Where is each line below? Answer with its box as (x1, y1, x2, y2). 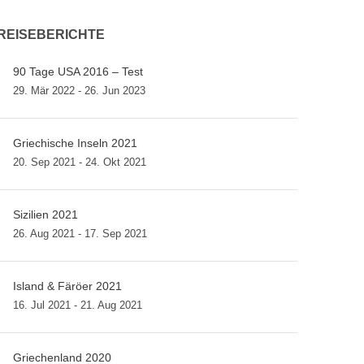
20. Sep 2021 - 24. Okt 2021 (13, 156, 146, 168)
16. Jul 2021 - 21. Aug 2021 (13, 299, 142, 311)
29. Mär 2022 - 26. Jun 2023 (13, 84, 145, 97)
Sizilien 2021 (13, 208, 78, 221)
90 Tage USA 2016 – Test (13, 65, 143, 78)
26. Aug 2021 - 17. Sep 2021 (13, 227, 147, 240)
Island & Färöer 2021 (13, 279, 122, 292)
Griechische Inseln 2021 (13, 136, 137, 149)
